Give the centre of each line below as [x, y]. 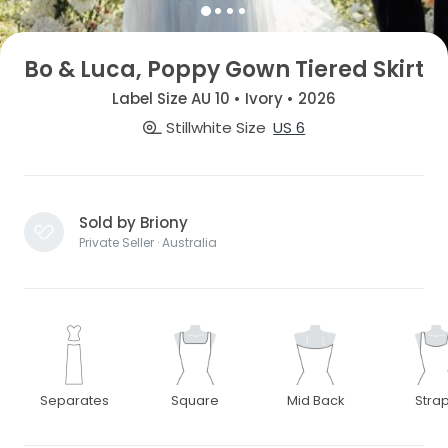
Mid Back [315, 401]
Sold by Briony [133, 223]
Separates [74, 401]
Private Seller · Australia [148, 243]
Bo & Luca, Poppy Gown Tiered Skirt [224, 69]
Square [194, 401]
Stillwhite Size [213, 128]
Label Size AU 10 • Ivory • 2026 [224, 98]
